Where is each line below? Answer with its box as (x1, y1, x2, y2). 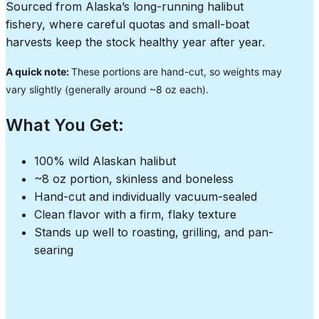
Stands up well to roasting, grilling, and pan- (34, 225, 273, 239)
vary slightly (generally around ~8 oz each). (6, 83, 209, 96)
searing (34, 243, 73, 257)
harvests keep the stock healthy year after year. (6, 35, 265, 50)
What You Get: (6, 115, 124, 136)
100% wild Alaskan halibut (34, 154, 176, 168)
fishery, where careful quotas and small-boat (6, 17, 249, 32)
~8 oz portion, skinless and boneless (34, 172, 234, 186)
